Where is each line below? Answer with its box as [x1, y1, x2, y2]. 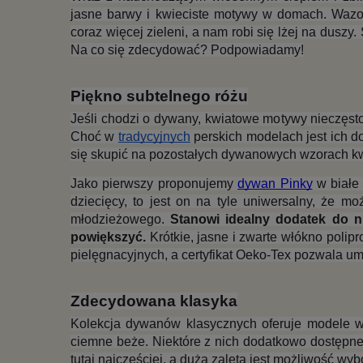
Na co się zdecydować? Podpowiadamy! [70, 43, 304, 57]
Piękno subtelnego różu [70, 88, 248, 105]
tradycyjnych [117, 130, 190, 144]
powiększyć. [70, 229, 146, 244]
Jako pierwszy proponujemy [70, 176, 238, 190]
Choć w [70, 130, 118, 144]
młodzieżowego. [70, 211, 171, 226]
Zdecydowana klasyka [70, 292, 237, 310]
